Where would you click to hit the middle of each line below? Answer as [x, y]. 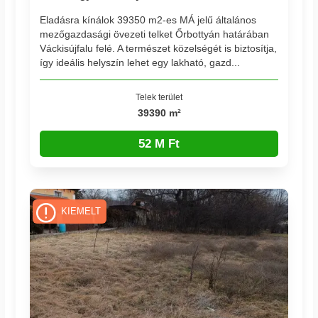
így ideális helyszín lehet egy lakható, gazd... [140, 62]
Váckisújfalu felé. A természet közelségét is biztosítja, [159, 48]
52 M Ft [159, 143]
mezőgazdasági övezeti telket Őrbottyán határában [155, 34]
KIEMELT [81, 211]
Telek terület [159, 97]
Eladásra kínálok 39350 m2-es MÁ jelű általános [148, 20]
